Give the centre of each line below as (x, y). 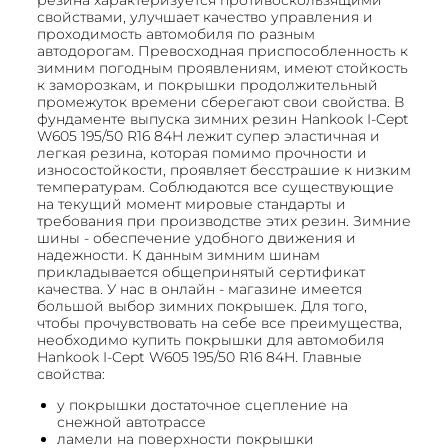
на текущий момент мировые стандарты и (191, 203)
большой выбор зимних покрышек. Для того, (202, 305)
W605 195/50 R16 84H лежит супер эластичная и (208, 135)
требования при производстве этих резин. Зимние (224, 220)
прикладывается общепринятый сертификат (201, 271)
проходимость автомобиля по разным (176, 33)
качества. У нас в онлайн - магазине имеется (199, 288)
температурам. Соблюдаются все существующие (215, 186)
